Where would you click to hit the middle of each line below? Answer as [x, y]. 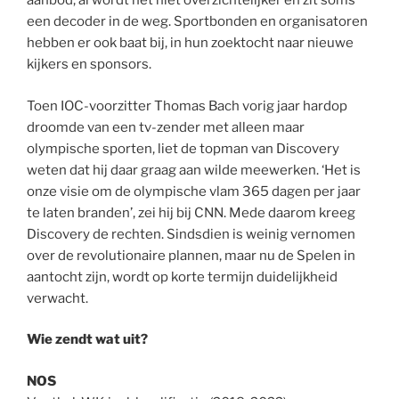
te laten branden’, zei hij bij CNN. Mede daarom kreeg [191, 212]
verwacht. [57, 298]
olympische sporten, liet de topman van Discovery [183, 148]
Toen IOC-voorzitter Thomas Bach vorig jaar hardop [187, 106]
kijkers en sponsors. [89, 65]
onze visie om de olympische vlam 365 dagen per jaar [194, 191]
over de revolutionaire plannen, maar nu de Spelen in [191, 255]
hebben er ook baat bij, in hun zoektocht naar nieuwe [190, 43]
